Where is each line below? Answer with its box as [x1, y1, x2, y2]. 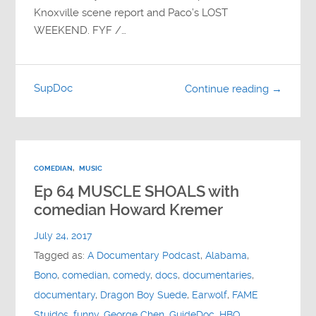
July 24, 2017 [34, 230, 92, 243]
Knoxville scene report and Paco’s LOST [34, 6, 229, 20]
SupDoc [34, 82, 73, 95]
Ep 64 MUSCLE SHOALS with [34, 183, 240, 201]
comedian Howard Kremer [34, 201, 224, 219]
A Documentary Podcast [87, 250, 201, 262]
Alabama [205, 250, 248, 262]
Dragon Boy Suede [100, 289, 188, 302]
